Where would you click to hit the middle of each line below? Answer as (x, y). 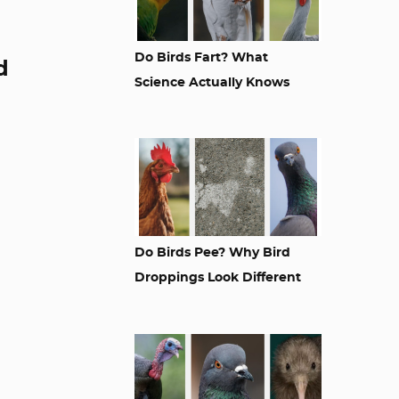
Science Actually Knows (212, 83)
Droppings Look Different (218, 278)
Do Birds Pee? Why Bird (212, 253)
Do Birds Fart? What (201, 58)
